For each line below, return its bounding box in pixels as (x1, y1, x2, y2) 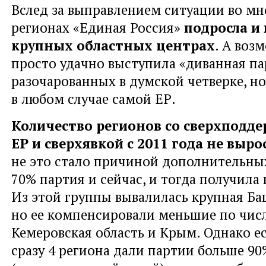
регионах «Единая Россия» (11, 18, 184, 36)
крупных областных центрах (11, 36, 215, 54)
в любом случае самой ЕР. (11, 89, 176, 107)
